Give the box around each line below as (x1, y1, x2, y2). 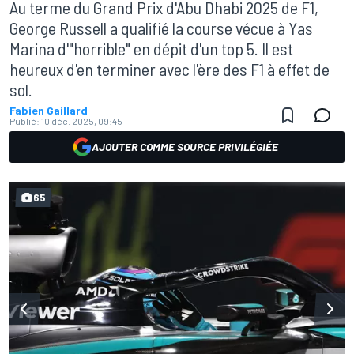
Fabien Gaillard (9, 104, 88, 117)
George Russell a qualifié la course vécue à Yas (9, 17, 313, 38)
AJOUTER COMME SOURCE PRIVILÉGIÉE (92, 140, 278, 153)
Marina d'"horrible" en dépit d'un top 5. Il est (9, 38, 293, 58)
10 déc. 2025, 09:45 (41, 115, 122, 126)
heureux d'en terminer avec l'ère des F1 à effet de (9, 58, 330, 79)
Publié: (9, 115, 40, 126)
